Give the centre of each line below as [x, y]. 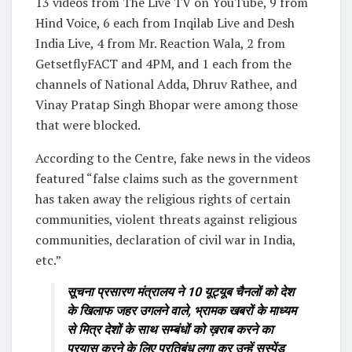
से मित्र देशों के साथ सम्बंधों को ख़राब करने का [170, 329]
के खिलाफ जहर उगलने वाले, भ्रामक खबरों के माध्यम [181, 310]
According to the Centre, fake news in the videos [173, 158]
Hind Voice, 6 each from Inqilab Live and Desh [165, 22]
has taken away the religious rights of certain [163, 198]
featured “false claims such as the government [167, 178]
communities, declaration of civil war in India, [165, 239]
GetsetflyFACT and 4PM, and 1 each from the [163, 63]
